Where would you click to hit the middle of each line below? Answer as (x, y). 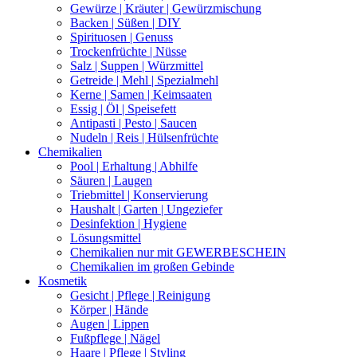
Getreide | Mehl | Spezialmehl (144, 80)
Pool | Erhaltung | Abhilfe (134, 167)
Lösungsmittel (106, 238)
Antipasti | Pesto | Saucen (133, 124)
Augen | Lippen (110, 324)
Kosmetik (63, 281)
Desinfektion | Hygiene (128, 224)
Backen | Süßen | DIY (126, 23)
